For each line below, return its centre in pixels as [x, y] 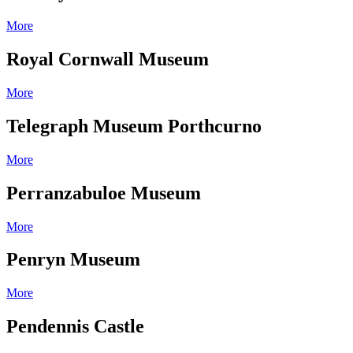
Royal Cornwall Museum [108, 59]
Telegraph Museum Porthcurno [134, 126]
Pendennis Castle [75, 327]
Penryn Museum [73, 260]
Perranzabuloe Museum [104, 193]
